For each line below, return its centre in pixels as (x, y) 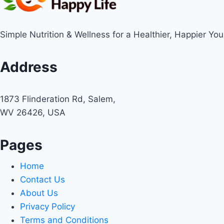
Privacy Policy (47, 207)
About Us (39, 193)
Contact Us (42, 180)
